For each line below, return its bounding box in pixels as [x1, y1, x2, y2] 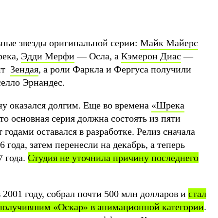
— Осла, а [74, 51, 121, 61]
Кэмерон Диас [121, 51, 181, 61]
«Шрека [151, 100, 184, 110]
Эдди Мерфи [21, 51, 74, 61]
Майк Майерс [140, 37, 198, 48]
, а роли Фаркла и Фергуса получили [38, 64, 191, 74]
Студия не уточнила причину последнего [28, 152, 199, 163]
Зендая [10, 64, 38, 74]
